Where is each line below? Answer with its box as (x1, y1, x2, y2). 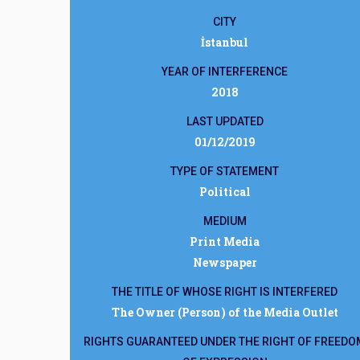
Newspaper (192, 255, 257, 270)
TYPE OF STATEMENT (170, 165, 279, 178)
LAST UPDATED (186, 115, 264, 128)
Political (198, 184, 251, 199)
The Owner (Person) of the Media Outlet (111, 305, 338, 320)
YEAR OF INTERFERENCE (162, 65, 288, 78)
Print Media (190, 234, 260, 249)
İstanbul (201, 35, 248, 50)
